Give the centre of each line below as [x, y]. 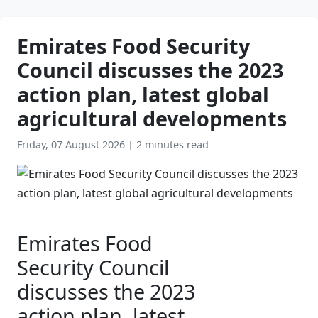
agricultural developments [152, 118]
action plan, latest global [143, 94]
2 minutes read [172, 144]
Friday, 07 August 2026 [72, 144]
